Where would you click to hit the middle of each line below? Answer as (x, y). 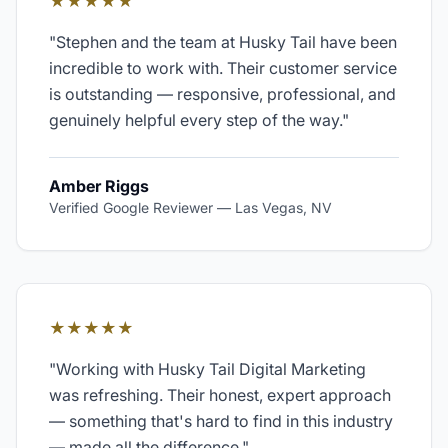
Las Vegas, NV (283, 207)
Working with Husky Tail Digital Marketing (211, 369)
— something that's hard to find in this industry (221, 421)
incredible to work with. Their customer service (223, 68)
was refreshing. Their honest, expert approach (220, 395)
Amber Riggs (99, 186)
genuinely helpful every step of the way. (195, 120)
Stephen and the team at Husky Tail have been (226, 42)
